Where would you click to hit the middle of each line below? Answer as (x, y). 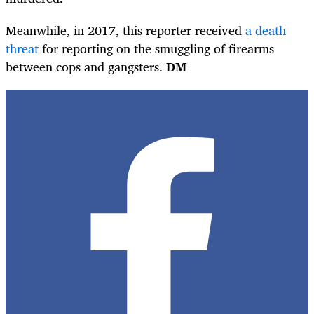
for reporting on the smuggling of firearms (156, 49)
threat (22, 49)
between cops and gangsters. (86, 67)
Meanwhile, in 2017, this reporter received (125, 30)
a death (266, 30)
